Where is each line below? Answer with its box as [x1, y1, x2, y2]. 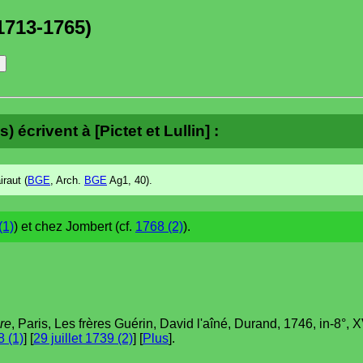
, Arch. [50, 173, 84, 186]
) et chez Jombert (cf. [14, 219, 135, 233]
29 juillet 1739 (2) [33, 331, 133, 345]
